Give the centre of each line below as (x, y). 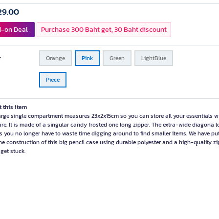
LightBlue (154, 58)
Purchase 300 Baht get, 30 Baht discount (104, 30)
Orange (55, 58)
